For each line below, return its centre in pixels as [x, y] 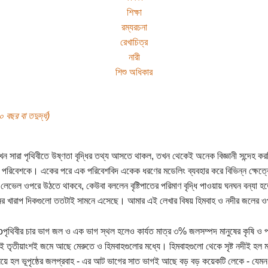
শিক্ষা [134, 12]
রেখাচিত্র [134, 42]
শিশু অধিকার [134, 72]
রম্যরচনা [134, 27]
